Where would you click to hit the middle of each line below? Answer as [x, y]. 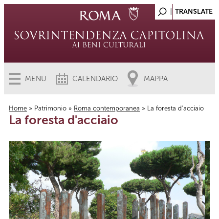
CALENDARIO [95, 79]
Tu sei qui [33, 127]
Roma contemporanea [107, 108]
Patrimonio [50, 108]
